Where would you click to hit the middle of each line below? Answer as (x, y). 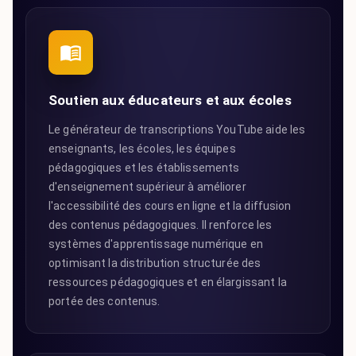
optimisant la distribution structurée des (155, 263)
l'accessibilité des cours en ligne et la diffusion (170, 206)
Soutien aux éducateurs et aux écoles (170, 101)
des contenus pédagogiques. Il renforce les (161, 225)
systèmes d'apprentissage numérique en (156, 244)
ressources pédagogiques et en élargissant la (168, 282)
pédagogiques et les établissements (144, 168)
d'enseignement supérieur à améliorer (147, 187)
